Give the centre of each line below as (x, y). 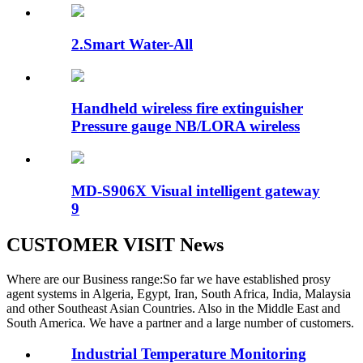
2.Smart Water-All (132, 44)
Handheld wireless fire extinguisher (187, 109)
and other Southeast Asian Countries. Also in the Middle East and (173, 308)
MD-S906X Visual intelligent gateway (196, 190)
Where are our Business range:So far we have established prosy (169, 279)
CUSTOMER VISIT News (115, 244)
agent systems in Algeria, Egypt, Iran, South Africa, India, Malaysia (179, 293)
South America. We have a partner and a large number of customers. (180, 322)
